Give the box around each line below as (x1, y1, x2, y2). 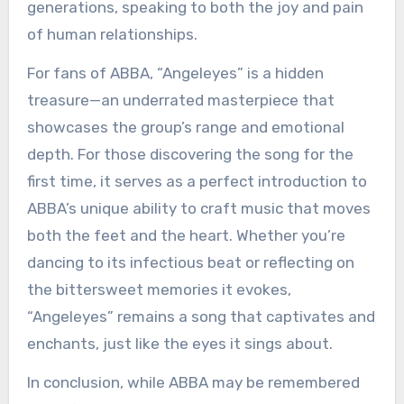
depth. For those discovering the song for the (26, 145, 353, 164)
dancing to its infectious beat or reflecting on (26, 253, 354, 272)
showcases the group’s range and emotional (26, 118, 344, 137)
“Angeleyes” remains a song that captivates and (26, 308, 375, 326)
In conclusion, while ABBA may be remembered (26, 372, 360, 391)
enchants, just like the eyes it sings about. (26, 335, 333, 353)
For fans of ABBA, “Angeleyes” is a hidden (26, 64, 324, 83)
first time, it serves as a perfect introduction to (26, 172, 367, 191)
